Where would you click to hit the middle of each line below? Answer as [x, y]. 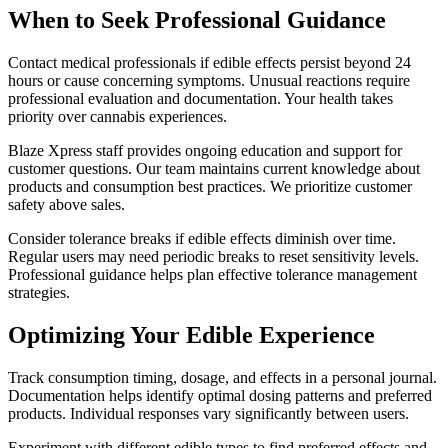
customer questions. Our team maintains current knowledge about [214, 168]
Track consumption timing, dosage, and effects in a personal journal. [222, 377]
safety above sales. [66, 204]
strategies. [39, 292]
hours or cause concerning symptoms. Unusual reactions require [209, 80]
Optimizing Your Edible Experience [191, 334]
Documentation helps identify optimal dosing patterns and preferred [220, 395]
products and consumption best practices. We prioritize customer [210, 186]
